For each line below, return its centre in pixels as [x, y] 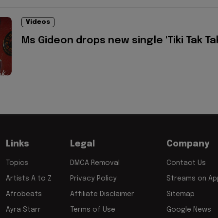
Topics [17, 163]
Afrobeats [24, 194]
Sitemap [181, 194]
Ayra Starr [23, 209]
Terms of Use [93, 209]
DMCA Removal [95, 163]
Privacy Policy [93, 178]
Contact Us [186, 163]
